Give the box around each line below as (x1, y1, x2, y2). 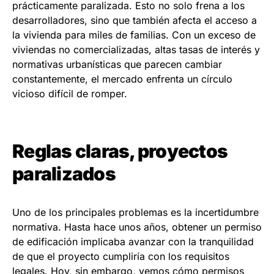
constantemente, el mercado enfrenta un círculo (12, 73, 232, 86)
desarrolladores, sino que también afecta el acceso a (12, 14, 257, 27)
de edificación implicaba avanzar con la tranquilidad (12, 235, 254, 248)
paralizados (12, 163, 116, 185)
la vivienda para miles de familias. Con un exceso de (12, 29, 256, 42)
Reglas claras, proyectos (12, 140, 228, 163)
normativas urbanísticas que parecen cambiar (12, 58, 222, 71)
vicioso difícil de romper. (12, 87, 127, 100)
